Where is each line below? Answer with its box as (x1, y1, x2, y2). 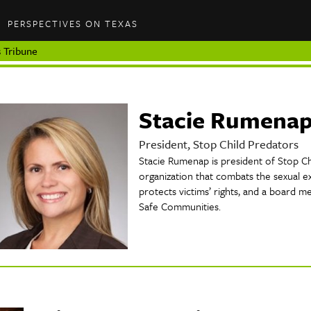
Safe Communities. (139, 199, 221, 215)
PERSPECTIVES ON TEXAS (8, 16, 139, 31)
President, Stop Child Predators (139, 135, 299, 153)
